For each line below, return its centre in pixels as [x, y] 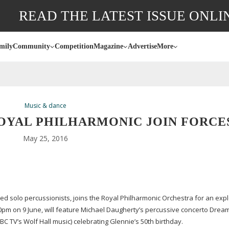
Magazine [108, 46]
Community [31, 46]
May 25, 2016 [46, 138]
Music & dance [46, 106]
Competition [74, 46]
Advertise [142, 46]
